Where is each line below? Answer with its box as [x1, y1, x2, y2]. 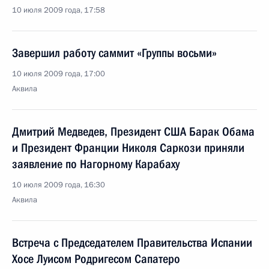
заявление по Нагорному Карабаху [12, 157, 180, 171]
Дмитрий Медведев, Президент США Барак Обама [12, 124, 255, 139]
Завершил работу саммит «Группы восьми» [12, 46, 217, 60]
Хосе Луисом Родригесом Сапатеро [12, 252, 180, 266]
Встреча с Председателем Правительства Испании [12, 235, 252, 250]
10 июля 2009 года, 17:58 [12, 5, 105, 16]
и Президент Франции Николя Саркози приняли [12, 141, 244, 155]
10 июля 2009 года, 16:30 [12, 180, 105, 190]
